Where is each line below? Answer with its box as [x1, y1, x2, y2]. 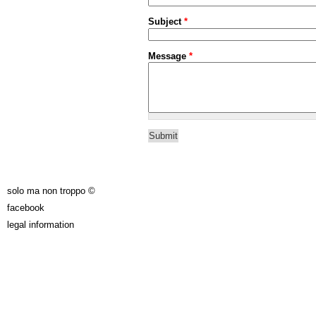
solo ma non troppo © [7, 185, 95, 196]
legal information [7, 219, 74, 230]
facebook [7, 202, 44, 213]
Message [148, 50, 189, 61]
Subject [148, 16, 184, 28]
